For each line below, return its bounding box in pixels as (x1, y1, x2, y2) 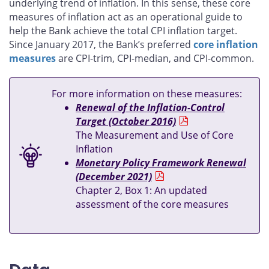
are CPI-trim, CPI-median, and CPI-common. (56, 51, 254, 65)
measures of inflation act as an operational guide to (9, 10, 243, 23)
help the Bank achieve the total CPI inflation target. (9, 23, 237, 37)
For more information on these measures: (52, 87, 242, 101)
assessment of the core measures (76, 198, 229, 211)
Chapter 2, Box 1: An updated (76, 184, 207, 198)
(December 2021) (76, 170, 152, 184)
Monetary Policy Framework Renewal (76, 156, 246, 170)
